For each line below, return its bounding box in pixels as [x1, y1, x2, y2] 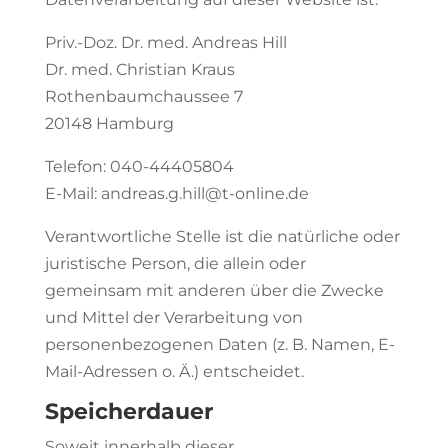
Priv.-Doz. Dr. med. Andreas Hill [44, 33, 287, 52]
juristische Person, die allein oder [44, 254, 306, 273]
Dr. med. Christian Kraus [44, 60, 235, 79]
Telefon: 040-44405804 [44, 157, 234, 176]
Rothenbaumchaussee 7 [44, 87, 243, 106]
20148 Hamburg [44, 114, 174, 133]
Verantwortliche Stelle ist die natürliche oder [44, 227, 400, 246]
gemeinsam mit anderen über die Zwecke [44, 281, 384, 300]
